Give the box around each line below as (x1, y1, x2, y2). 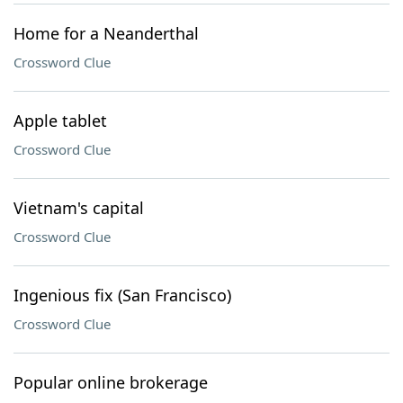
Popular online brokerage (13, 372, 208, 393)
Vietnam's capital (13, 197, 144, 219)
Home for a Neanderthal (13, 22, 199, 44)
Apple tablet (13, 110, 107, 131)
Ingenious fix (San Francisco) (13, 284, 231, 306)
